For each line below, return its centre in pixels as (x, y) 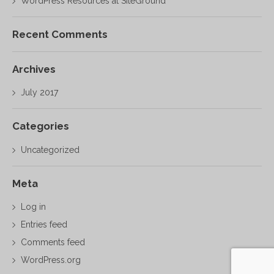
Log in (34, 206)
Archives (34, 69)
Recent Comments (60, 35)
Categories (41, 126)
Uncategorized (50, 150)
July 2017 (40, 93)
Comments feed (53, 242)
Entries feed (44, 224)
